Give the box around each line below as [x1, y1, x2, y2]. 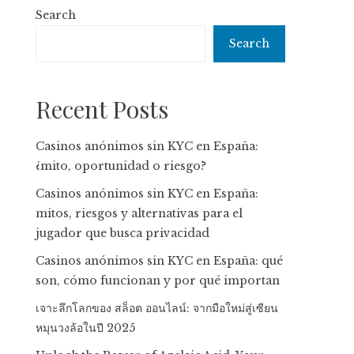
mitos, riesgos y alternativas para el [36, 206, 243, 220]
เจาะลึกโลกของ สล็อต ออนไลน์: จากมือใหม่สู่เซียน [36, 301, 279, 315]
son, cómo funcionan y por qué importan [36, 273, 281, 288]
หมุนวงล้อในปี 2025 [36, 321, 136, 335]
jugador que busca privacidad [36, 226, 210, 240]
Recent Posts [36, 93, 169, 125]
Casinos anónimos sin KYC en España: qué [36, 254, 284, 268]
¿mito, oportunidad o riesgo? [36, 159, 207, 173]
